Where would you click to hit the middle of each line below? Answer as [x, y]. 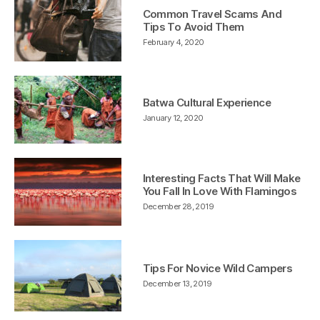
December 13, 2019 [177, 284]
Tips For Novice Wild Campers [217, 269]
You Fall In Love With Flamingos [220, 191]
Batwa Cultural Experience [206, 102]
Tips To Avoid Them [193, 26]
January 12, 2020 [173, 117]
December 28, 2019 [178, 206]
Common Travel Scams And [212, 14]
